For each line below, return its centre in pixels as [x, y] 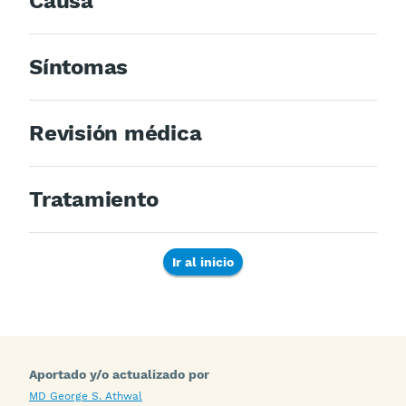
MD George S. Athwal [86, 396]
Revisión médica [116, 133]
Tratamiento [94, 199]
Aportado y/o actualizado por [119, 374]
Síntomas [79, 67]
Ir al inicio [203, 262]
